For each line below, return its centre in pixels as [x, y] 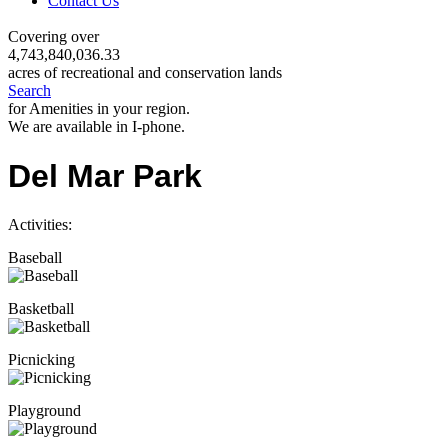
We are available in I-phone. [96, 127]
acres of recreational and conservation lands [145, 73]
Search [29, 91]
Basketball [41, 309]
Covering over [53, 37]
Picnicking [41, 360]
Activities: [40, 225]
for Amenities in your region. [99, 109]
